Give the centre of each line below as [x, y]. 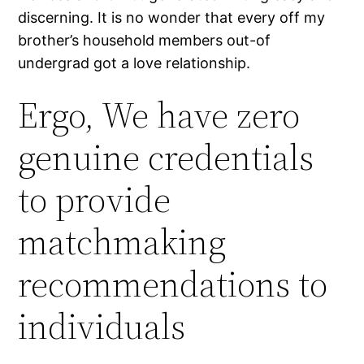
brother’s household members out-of [145, 41]
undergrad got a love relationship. [134, 63]
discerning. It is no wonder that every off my [172, 18]
